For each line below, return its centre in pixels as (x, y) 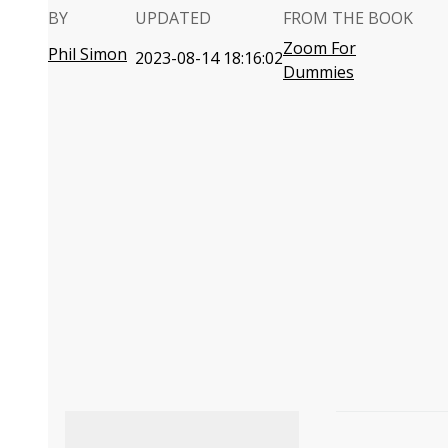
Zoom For (319, 48)
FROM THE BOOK (348, 18)
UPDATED (173, 18)
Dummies (318, 72)
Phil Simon (87, 54)
